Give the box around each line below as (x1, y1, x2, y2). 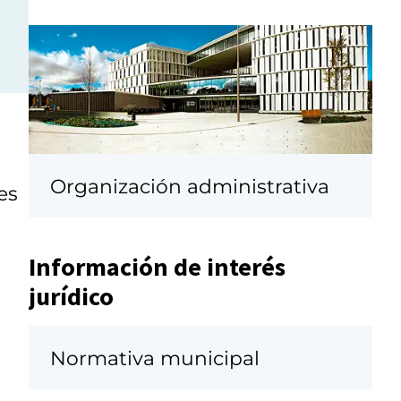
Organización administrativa (50, 174, 329, 198)
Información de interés (29, 250, 286, 283)
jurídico (29, 279, 114, 312)
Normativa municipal (50, 346, 260, 370)
